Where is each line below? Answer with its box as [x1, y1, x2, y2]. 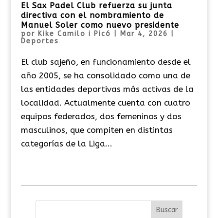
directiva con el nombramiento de [20, 10, 164, 20]
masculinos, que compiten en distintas [20, 125, 173, 135]
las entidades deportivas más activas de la [20, 84, 194, 94]
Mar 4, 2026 [120, 29, 168, 38]
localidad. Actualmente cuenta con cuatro [20, 97, 190, 108]
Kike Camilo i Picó [37, 29, 111, 38]
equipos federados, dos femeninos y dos [20, 111, 182, 121]
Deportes [20, 36, 59, 45]
